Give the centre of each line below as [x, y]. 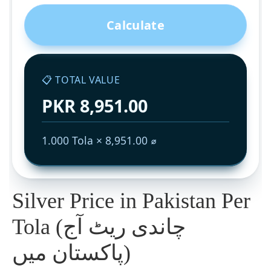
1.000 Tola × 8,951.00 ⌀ [99, 140]
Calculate [135, 25]
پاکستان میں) [127, 253]
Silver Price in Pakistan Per [131, 201]
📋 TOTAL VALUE [81, 80]
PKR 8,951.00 [94, 105]
